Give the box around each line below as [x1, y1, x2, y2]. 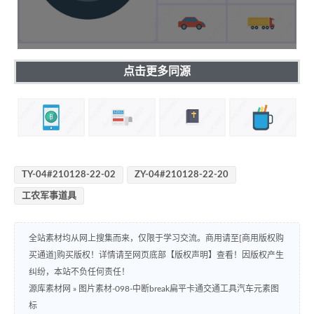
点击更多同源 [123, 65, 191, 77]
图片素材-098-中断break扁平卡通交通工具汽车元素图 [78, 285, 279, 294]
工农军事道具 [22, 191, 76, 201]
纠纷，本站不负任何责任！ [29, 268, 130, 277]
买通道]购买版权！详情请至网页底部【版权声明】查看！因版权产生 [29, 251, 284, 260]
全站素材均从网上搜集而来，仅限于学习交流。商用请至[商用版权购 [29, 234, 284, 243]
